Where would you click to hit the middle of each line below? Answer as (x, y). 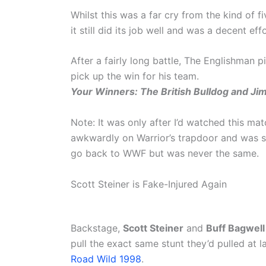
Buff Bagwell (235, 228)
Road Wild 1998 (106, 259)
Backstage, (97, 228)
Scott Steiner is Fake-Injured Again (149, 184)
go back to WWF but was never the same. (165, 153)
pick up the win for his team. (135, 76)
